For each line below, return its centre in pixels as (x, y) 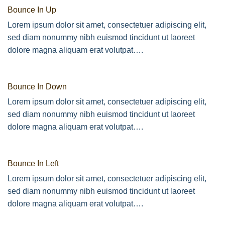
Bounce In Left (33, 163)
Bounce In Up (32, 10)
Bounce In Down (37, 87)
